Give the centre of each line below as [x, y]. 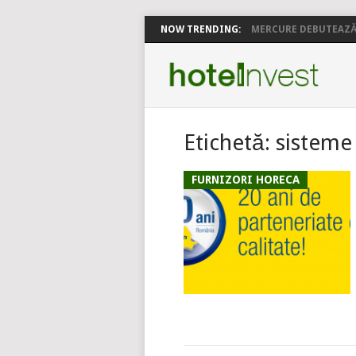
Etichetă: [230, 143]
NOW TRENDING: [201, 29]
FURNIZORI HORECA [246, 180]
